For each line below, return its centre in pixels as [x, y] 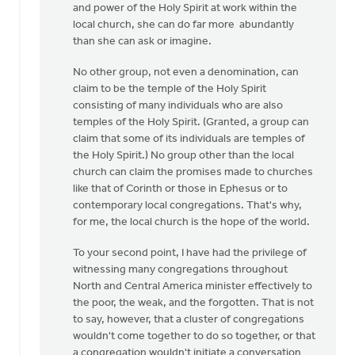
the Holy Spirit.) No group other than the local [183, 156]
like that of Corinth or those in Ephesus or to [180, 189]
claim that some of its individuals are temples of [189, 139]
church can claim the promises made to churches [193, 172]
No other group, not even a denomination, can [186, 73]
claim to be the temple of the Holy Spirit [170, 89]
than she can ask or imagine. [143, 42]
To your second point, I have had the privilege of [190, 253]
